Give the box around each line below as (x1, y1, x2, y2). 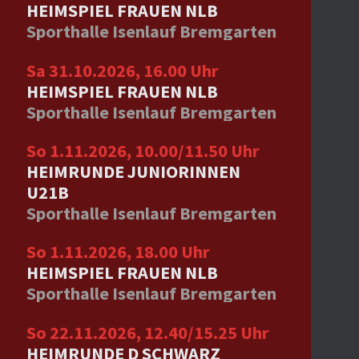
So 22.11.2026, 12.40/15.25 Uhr (26, 321, 269, 344)
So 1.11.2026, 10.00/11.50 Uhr (26, 139, 260, 162)
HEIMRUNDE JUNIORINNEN (26, 159, 240, 183)
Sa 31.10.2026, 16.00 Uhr (26, 58, 219, 82)
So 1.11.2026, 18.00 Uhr (26, 240, 210, 264)
